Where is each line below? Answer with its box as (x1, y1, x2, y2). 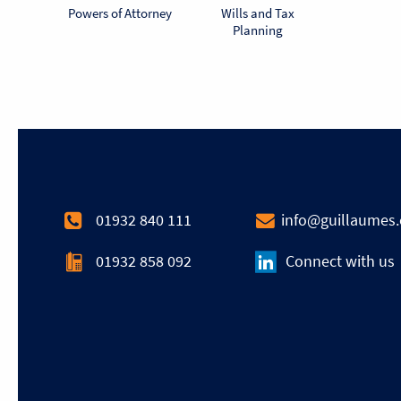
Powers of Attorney (68, 4, 172, 21)
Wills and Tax (221, 4, 294, 21)
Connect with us (285, 252, 395, 272)
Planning (233, 21, 283, 38)
